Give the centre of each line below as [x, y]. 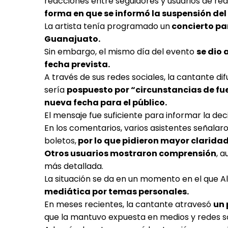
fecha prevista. [78, 64]
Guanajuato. [73, 39]
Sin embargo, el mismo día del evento [120, 52]
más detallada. [74, 166]
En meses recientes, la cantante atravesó [129, 204]
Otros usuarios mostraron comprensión [130, 153]
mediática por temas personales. [117, 192]
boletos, [60, 141]
